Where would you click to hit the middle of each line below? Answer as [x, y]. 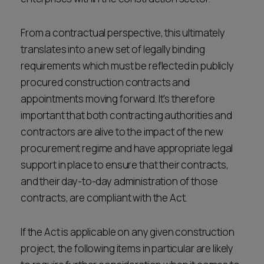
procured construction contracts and [105, 82]
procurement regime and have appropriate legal [127, 148]
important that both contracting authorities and [126, 115]
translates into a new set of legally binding [113, 49]
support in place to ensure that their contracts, [125, 165]
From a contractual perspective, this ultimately [123, 33]
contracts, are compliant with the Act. [105, 198]
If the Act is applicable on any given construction [128, 232]
